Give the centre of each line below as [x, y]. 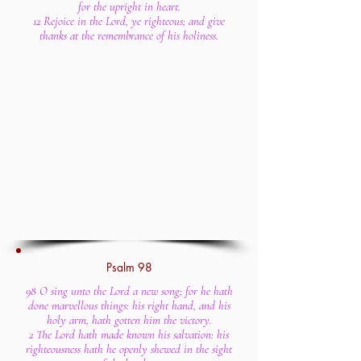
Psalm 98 [129, 267]
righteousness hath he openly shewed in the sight [129, 349]
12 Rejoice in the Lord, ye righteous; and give [129, 21]
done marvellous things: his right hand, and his [129, 305]
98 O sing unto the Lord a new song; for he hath [129, 291]
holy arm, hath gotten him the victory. [129, 320]
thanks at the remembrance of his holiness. [129, 35]
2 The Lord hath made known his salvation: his [129, 334]
